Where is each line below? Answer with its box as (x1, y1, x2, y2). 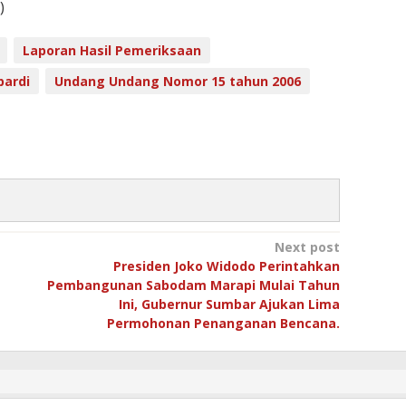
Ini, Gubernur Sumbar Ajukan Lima (118, 295, 340, 314)
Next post (274, 238, 340, 256)
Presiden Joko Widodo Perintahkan (112, 257, 340, 275)
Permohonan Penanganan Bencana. (106, 314, 340, 333)
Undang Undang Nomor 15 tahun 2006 (54, 72, 301, 91)
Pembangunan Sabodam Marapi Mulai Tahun (46, 276, 340, 295)
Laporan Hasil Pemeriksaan (23, 42, 201, 60)
